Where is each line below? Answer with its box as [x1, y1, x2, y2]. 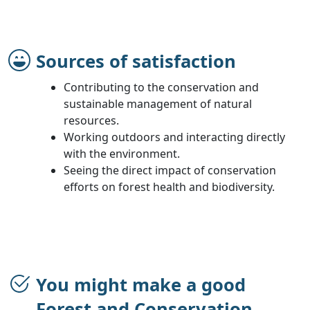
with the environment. [64, 145, 180, 161]
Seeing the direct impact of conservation [64, 162, 276, 178]
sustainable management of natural [64, 95, 252, 111]
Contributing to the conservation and [64, 79, 259, 95]
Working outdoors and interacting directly [64, 129, 285, 145]
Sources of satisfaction [36, 48, 236, 73]
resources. [64, 112, 119, 128]
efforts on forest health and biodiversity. [64, 179, 275, 194]
